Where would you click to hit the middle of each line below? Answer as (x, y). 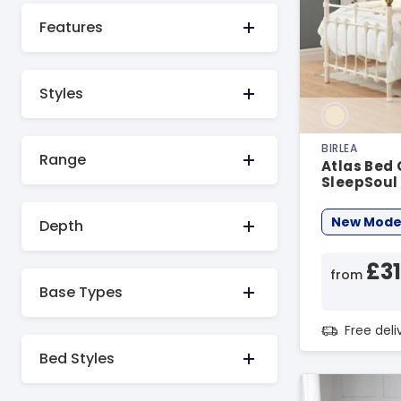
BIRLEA (340, 148)
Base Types (81, 292)
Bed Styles (77, 358)
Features (71, 27)
